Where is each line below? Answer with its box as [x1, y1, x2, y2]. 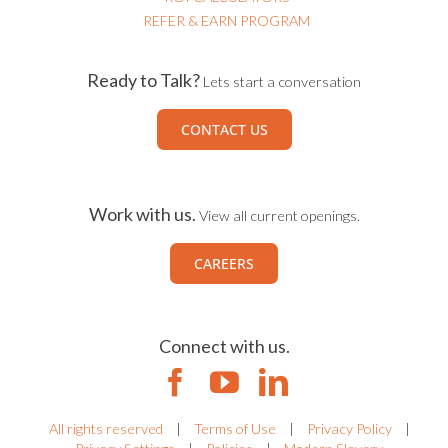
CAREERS [194, 265, 254, 285]
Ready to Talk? [87, 80, 200, 103]
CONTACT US [180, 131, 268, 151]
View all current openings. [198, 218, 360, 236]
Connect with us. [158, 346, 290, 369]
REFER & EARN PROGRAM [143, 23, 310, 41]
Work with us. [88, 214, 196, 237]
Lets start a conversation [203, 84, 361, 102]
